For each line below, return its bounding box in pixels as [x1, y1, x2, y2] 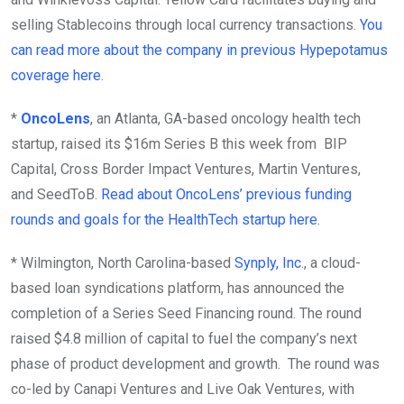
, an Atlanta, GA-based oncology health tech [90, 110, 361, 128]
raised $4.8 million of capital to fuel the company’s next [11, 330, 357, 348]
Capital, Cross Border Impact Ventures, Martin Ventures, [11, 161, 361, 179]
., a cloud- [301, 254, 361, 272]
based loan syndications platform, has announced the [11, 280, 344, 298]
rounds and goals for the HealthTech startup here [11, 211, 317, 229]
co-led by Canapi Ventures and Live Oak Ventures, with [11, 381, 354, 399]
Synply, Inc [234, 254, 301, 272]
